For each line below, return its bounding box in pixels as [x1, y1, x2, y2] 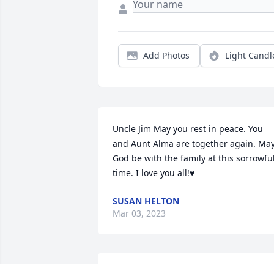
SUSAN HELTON [113, 195, 179, 207]
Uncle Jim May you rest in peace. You [113, 123, 263, 135]
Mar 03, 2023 [113, 207, 166, 220]
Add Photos [143, 50, 190, 62]
